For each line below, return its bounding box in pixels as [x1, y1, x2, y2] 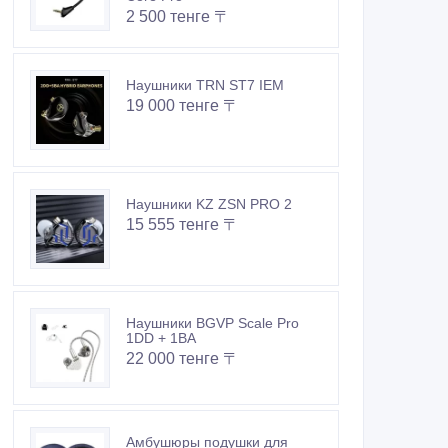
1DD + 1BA [126, 330, 196, 347]
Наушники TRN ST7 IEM [126, 77, 284, 94]
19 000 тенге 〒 [126, 97, 239, 115]
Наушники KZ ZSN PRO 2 [126, 196, 292, 213]
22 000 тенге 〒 [126, 350, 239, 368]
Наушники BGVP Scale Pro [126, 315, 299, 332]
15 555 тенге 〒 [126, 216, 239, 234]
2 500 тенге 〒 [126, 8, 230, 26]
